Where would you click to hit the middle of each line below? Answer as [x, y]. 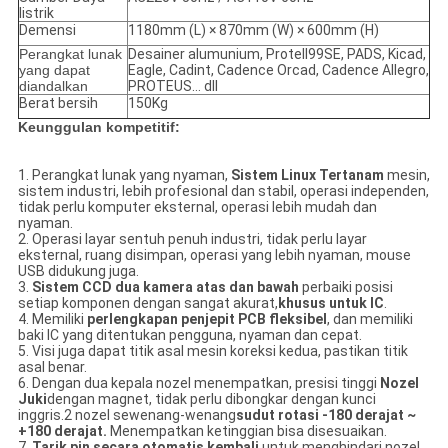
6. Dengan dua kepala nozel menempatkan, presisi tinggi [198, 383]
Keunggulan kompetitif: [98, 127]
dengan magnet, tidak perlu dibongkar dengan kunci [211, 399]
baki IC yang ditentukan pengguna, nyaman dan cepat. [189, 335]
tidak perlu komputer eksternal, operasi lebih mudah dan [197, 207]
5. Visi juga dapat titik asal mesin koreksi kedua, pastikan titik [212, 351]
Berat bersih [58, 103]
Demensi [47, 30]
